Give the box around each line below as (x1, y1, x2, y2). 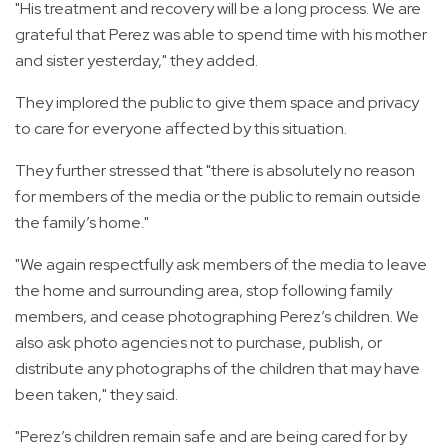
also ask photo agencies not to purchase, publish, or (15, 331, 382, 353)
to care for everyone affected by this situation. (15, 117, 347, 139)
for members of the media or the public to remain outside (15, 185, 421, 207)
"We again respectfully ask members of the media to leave (15, 253, 427, 275)
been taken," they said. (15, 383, 178, 405)
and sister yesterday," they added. (15, 49, 258, 71)
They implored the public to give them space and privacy (15, 91, 419, 113)
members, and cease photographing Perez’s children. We (15, 305, 419, 327)
